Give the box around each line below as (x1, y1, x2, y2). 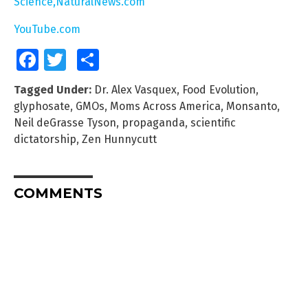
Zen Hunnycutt (82, 133, 157, 146)
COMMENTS (14, 185, 102, 202)
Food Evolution (182, 83, 256, 97)
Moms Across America (110, 100, 221, 113)
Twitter (66, 55, 90, 65)
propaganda (122, 116, 185, 130)
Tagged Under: (14, 83, 91, 97)
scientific (190, 116, 236, 130)
